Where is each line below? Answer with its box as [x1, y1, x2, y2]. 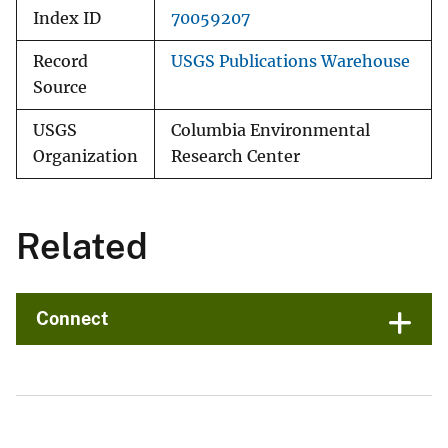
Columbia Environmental [171, 121, 370, 141]
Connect [36, 308, 109, 330]
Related [16, 225, 148, 268]
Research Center [171, 147, 300, 167]
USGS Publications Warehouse [171, 52, 410, 72]
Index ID [33, 9, 101, 29]
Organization [33, 147, 138, 167]
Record [33, 52, 88, 72]
